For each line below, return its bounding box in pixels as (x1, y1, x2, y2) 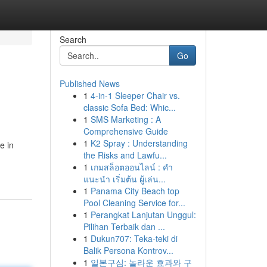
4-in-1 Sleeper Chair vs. (90, 89, 180, 101)
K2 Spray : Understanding (90, 137, 188, 149)
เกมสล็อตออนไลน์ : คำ (90, 161, 173, 173)
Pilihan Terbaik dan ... (83, 221, 165, 232)
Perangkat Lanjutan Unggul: (90, 209, 196, 221)
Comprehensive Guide (83, 125, 168, 137)
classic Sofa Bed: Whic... (83, 101, 176, 113)
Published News (59, 77, 120, 89)
